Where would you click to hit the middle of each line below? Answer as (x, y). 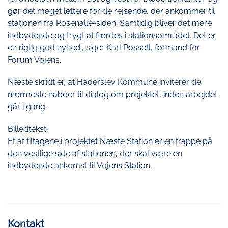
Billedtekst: (28, 129)
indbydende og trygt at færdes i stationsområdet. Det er (112, 36)
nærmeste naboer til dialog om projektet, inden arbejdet (112, 95)
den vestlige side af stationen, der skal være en (95, 154)
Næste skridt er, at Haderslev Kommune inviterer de (104, 82)
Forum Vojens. (34, 60)
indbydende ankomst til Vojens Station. (80, 166)
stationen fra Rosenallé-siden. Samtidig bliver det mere (110, 23)
